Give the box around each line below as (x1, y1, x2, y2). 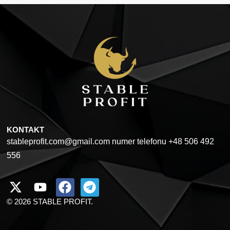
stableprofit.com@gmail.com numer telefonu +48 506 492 (6, 137, 214, 146)
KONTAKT (6, 125, 44, 134)
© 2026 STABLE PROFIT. (6, 197, 93, 206)
